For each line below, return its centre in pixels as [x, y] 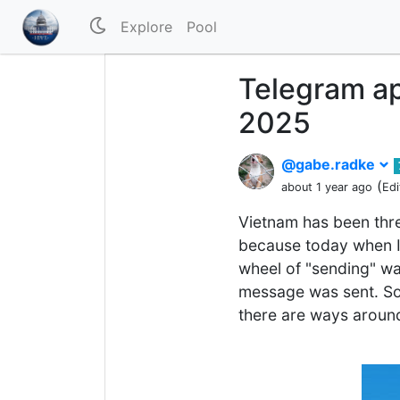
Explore [147, 27]
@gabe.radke [330, 164]
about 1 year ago [327, 187]
